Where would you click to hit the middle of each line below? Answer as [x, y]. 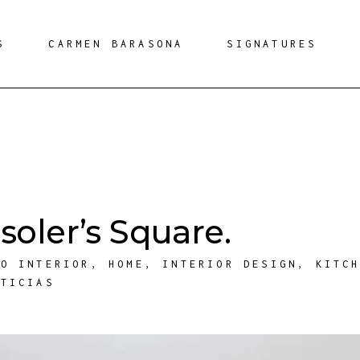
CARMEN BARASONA [116, 44]
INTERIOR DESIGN [230, 264]
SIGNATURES [272, 44]
